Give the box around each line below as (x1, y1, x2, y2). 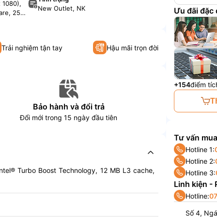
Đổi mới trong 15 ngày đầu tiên (20, 113, 118, 122)
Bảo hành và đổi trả (32, 102, 105, 112)
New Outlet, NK (38, 4, 86, 12)
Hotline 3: (186, 168, 216, 177)
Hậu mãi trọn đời (107, 43, 159, 52)
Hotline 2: (186, 156, 216, 165)
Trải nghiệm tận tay (1, 43, 63, 52)
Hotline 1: (186, 145, 215, 154)
